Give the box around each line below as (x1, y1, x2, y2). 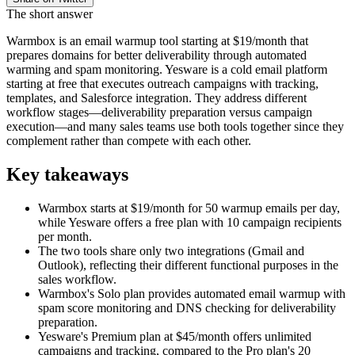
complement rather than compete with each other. (6, 134, 251, 147)
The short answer (6, 7, 93, 21)
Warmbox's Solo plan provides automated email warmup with (38, 286, 345, 300)
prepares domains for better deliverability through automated (6, 48, 307, 62)
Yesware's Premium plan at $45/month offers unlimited (38, 329, 311, 343)
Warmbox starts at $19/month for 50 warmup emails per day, (38, 200, 340, 215)
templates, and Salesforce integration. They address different (6, 91, 307, 105)
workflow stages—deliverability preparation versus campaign (6, 105, 312, 119)
